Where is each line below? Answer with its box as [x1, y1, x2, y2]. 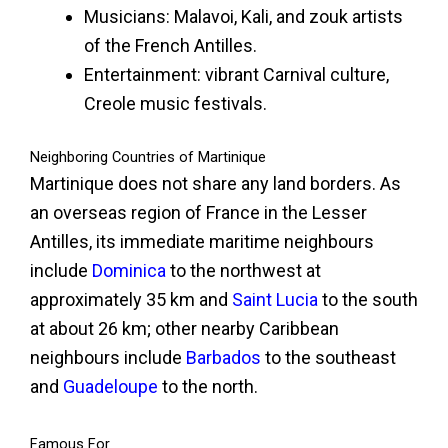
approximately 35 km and [30, 288, 232, 310]
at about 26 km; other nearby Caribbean [30, 317, 339, 339]
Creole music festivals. [84, 92, 267, 114]
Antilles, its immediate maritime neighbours [30, 230, 374, 252]
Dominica [92, 259, 166, 281]
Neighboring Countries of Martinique [30, 147, 266, 166]
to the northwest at [166, 259, 321, 281]
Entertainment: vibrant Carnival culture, [84, 63, 389, 85]
